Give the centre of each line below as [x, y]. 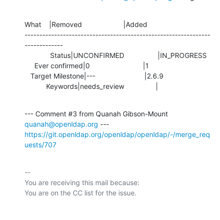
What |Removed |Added [86, 24]
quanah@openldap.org [61, 124]
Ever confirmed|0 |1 [29, 65]
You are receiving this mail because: [82, 182]
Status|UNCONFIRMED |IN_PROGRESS [37, 55]
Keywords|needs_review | [102, 86]
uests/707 [41, 144]
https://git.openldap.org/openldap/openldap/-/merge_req [117, 134]
